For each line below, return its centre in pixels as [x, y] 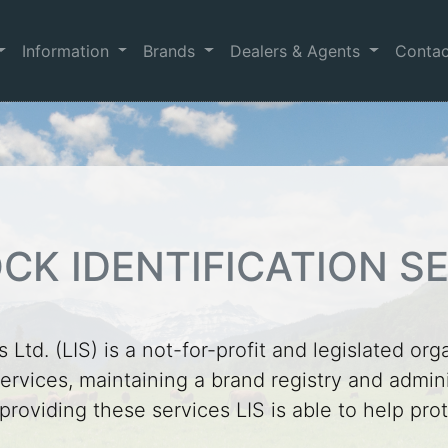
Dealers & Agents [297, 50]
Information [67, 50]
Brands [172, 50]
